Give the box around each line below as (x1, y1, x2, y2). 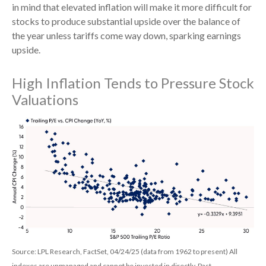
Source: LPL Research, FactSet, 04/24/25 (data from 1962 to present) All (12, 247, 237, 256)
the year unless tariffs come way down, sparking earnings (12, 29, 241, 41)
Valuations (12, 90, 78, 108)
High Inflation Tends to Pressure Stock (12, 74, 254, 91)
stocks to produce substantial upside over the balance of (12, 15, 240, 27)
